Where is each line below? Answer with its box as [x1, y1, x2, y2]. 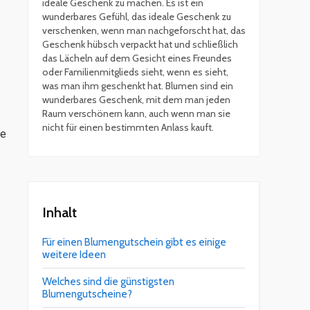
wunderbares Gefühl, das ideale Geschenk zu [42, 10, 231, 24]
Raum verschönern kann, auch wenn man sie [42, 107, 230, 120]
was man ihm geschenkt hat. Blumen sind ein [42, 80, 233, 93]
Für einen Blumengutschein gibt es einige [42, 236, 226, 249]
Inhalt [42, 204, 77, 221]
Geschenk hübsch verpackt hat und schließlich [42, 38, 238, 51]
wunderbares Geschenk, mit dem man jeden [42, 93, 230, 107]
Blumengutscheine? [42, 288, 132, 301]
